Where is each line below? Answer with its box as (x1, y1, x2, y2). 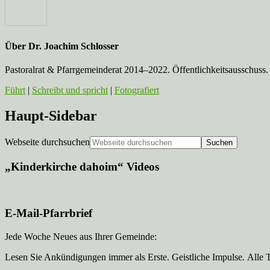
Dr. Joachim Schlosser (28, 41, 119, 52)
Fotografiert (115, 85, 159, 96)
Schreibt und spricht (32, 85, 108, 96)
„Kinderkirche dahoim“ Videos (5, 160, 159, 173)
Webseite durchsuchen (5, 137, 90, 148)
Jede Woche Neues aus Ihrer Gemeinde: (5, 231, 157, 242)
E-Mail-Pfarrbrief (5, 207, 92, 220)
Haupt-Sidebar (5, 108, 97, 124)
